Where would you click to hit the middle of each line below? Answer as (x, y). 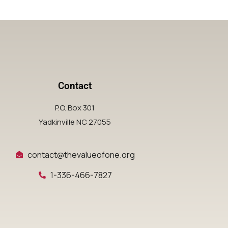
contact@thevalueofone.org (81, 155)
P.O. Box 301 (75, 108)
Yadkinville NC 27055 (75, 122)
